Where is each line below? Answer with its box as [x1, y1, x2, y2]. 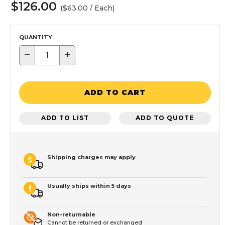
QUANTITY [19, 33, 52, 41]
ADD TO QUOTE [136, 114, 194, 122]
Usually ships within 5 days [47, 182, 131, 189]
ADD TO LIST [41, 114, 89, 122]
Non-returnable [47, 210, 95, 218]
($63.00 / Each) [60, 3, 115, 13]
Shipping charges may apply [47, 153, 136, 161]
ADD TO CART [84, 88, 146, 97]
